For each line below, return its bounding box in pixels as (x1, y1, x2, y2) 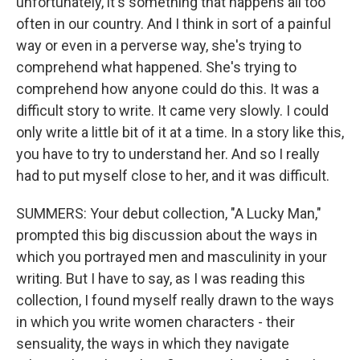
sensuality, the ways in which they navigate (16, 335, 289, 352)
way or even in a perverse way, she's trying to (16, 37, 301, 54)
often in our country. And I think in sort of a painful (16, 15, 331, 32)
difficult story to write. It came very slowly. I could (16, 102, 329, 119)
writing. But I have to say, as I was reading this (16, 270, 305, 287)
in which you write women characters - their (16, 313, 295, 330)
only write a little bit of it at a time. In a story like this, (16, 124, 344, 141)
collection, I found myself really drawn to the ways (16, 292, 334, 309)
